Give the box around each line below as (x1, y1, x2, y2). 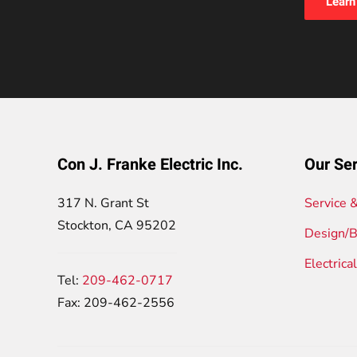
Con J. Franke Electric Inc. (57, 152, 243, 176)
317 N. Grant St (57, 194, 149, 212)
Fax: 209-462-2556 (57, 293, 175, 312)
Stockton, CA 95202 (57, 216, 176, 234)
